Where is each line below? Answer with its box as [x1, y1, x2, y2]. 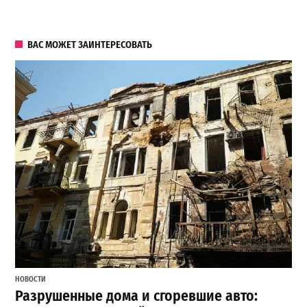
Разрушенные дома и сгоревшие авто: [15, 286, 258, 305]
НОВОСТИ [15, 275, 47, 284]
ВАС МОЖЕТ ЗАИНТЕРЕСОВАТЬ [27, 39, 153, 51]
